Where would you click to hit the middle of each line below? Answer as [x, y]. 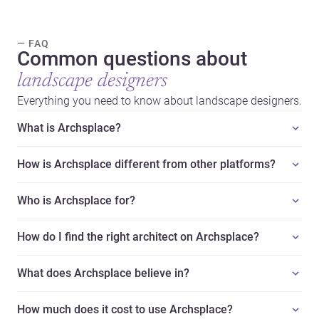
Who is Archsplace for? [76, 200]
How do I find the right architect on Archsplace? [138, 236]
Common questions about [132, 58]
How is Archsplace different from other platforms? [146, 164]
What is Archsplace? [69, 127]
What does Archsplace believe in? [103, 273]
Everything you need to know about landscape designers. [159, 100]
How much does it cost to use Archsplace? [125, 309]
